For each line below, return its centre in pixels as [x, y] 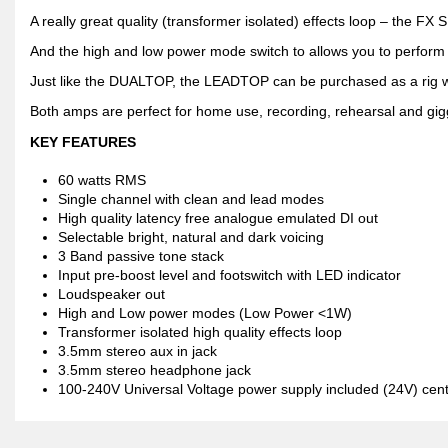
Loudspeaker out [111, 294]
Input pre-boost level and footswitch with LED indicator [229, 275]
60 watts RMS [102, 180]
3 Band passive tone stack [141, 256]
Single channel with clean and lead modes [191, 199]
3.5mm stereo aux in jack [137, 351]
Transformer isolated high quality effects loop [200, 332]
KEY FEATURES [83, 141]
